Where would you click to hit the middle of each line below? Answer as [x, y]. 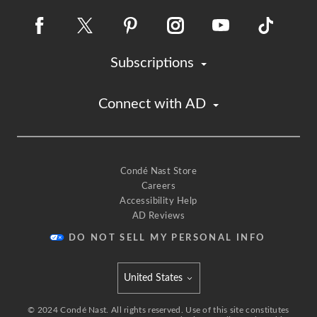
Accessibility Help [158, 201]
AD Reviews [158, 216]
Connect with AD [152, 104]
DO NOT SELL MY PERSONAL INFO [167, 238]
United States [153, 278]
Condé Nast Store [158, 172]
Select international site [169, 294]
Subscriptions [152, 63]
